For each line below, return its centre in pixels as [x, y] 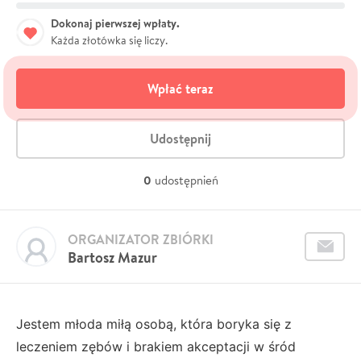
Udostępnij [180, 138]
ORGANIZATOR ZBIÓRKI [141, 239]
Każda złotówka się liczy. [109, 40]
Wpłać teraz [180, 88]
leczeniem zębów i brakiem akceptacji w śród [156, 346]
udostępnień [186, 180]
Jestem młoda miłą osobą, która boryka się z [154, 324]
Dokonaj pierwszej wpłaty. [115, 23]
